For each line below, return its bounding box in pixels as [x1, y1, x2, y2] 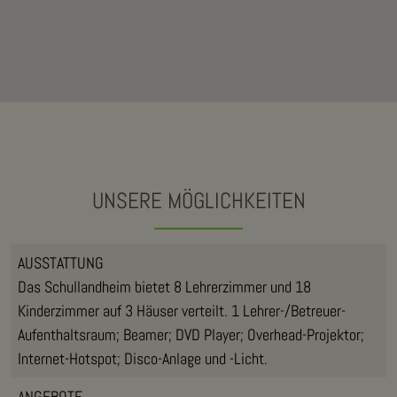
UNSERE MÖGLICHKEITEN [91, 185, 306, 214]
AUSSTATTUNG [18, 252, 104, 273]
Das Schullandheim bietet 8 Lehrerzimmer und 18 [18, 276, 311, 297]
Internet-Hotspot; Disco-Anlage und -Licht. [18, 347, 268, 369]
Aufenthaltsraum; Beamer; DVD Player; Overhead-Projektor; [18, 323, 364, 345]
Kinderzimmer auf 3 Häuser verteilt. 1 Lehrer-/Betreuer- [18, 300, 346, 321]
